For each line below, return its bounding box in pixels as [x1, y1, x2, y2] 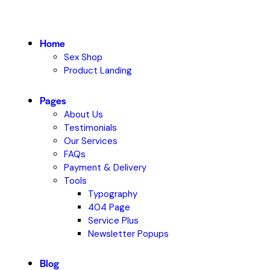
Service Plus [87, 214, 139, 227]
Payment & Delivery [63, 161, 146, 174]
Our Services [63, 134, 118, 147]
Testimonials [63, 121, 117, 134]
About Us [63, 108, 103, 121]
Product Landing [63, 64, 132, 77]
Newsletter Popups [87, 227, 169, 240]
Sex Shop [63, 51, 102, 63]
